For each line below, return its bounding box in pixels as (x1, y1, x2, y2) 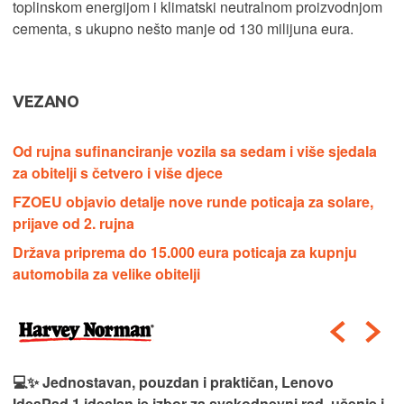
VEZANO (13, 92, 79, 111)
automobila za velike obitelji (13, 263, 200, 285)
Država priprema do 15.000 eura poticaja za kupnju (13, 242, 357, 263)
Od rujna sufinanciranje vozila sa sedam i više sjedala (13, 141, 377, 162)
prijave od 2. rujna (13, 213, 134, 234)
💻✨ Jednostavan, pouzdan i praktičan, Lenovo (13, 372, 334, 393)
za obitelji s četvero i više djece (13, 162, 223, 184)
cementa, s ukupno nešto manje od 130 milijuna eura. (13, 18, 353, 40)
